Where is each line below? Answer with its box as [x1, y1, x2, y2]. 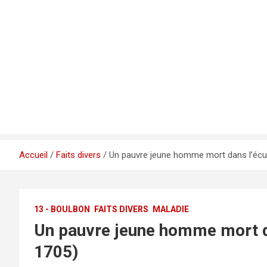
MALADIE [153, 204, 189, 214]
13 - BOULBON [34, 204, 90, 214]
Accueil [19, 150, 48, 160]
